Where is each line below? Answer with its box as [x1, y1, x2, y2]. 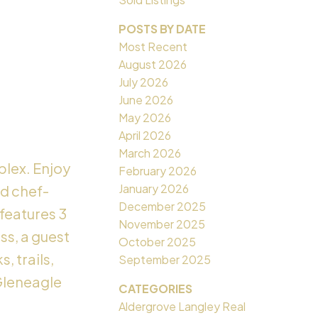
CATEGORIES [119, 281, 193, 297]
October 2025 [119, 234, 197, 250]
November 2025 [119, 216, 206, 232]
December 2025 [119, 199, 207, 214]
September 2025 [119, 252, 212, 268]
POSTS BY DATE [119, 21, 207, 37]
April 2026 [119, 128, 172, 143]
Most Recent [119, 39, 188, 55]
